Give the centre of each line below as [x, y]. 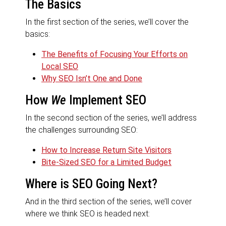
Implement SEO [106, 100]
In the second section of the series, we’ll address [111, 118]
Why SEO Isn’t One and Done [92, 79]
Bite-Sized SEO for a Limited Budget [106, 162]
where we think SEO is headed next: [88, 214]
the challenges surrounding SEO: [81, 130]
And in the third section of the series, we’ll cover [108, 202]
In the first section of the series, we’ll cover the [107, 22]
